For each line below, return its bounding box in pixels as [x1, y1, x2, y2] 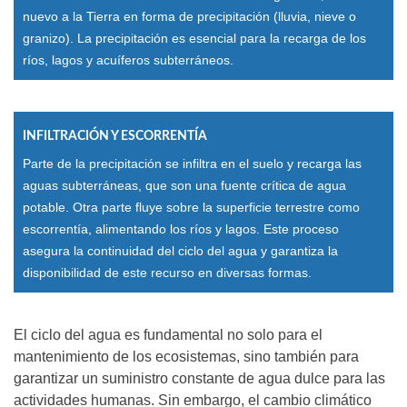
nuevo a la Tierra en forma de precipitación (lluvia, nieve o [23, 8, 356, 24]
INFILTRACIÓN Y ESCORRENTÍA [23, 129, 207, 143]
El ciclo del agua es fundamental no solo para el [14, 326, 323, 342]
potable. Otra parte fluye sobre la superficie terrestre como [23, 199, 360, 214]
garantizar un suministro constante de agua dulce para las [14, 370, 385, 386]
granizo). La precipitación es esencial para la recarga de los [23, 30, 366, 45]
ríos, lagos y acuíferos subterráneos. [23, 52, 233, 67]
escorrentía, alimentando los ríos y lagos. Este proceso [23, 221, 339, 236]
